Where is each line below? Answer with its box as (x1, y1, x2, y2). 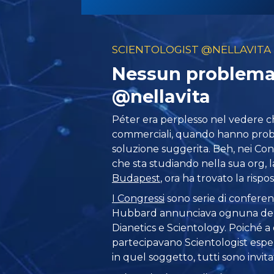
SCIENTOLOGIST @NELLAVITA (112, 43, 272, 56)
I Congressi (112, 193, 165, 205)
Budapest (112, 172, 161, 184)
